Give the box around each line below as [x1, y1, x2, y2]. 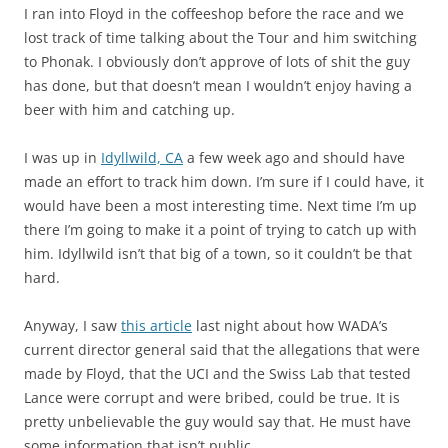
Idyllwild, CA [101, 148, 183, 168]
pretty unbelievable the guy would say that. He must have [24, 412, 411, 432]
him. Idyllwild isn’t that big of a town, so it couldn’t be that [24, 244, 412, 264]
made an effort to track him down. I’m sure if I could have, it [24, 172, 424, 192]
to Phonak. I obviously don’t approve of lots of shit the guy [24, 52, 410, 72]
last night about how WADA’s [192, 316, 388, 336]
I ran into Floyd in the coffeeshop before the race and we [24, 4, 404, 24]
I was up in [24, 148, 101, 168]
